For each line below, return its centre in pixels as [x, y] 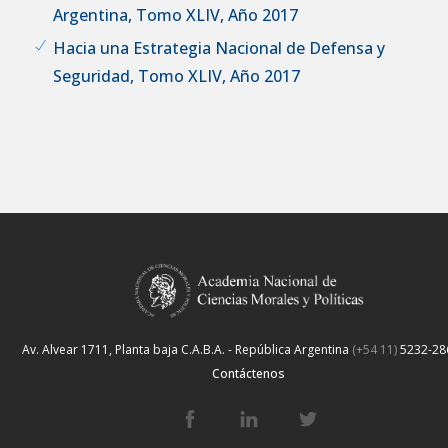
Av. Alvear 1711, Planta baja [101, 349]
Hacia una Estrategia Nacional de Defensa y [219, 47]
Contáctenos [248, 373]
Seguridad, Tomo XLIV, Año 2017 [176, 75]
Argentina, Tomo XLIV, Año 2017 [175, 14]
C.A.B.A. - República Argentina [265, 349]
